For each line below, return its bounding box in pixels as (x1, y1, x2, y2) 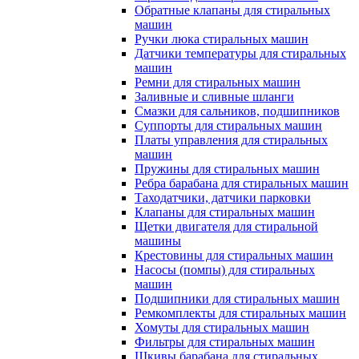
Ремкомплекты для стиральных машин (135, 306, 346, 320)
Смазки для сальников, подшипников (135, 104, 340, 118)
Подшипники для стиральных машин (135, 292, 340, 305)
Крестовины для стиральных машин (135, 248, 333, 262)
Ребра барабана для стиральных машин (135, 176, 349, 190)
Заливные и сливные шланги (135, 90, 294, 103)
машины (135, 234, 181, 248)
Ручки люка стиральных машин (135, 32, 309, 46)
